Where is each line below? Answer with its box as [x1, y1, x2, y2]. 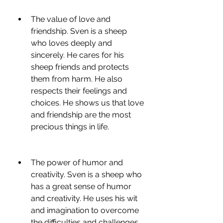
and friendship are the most [31, 110, 131, 119]
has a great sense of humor [31, 182, 131, 191]
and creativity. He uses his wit [31, 194, 137, 203]
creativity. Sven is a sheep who [31, 170, 142, 179]
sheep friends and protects [31, 62, 129, 72]
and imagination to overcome [31, 206, 139, 215]
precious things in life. [31, 122, 109, 131]
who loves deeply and [31, 38, 112, 48]
